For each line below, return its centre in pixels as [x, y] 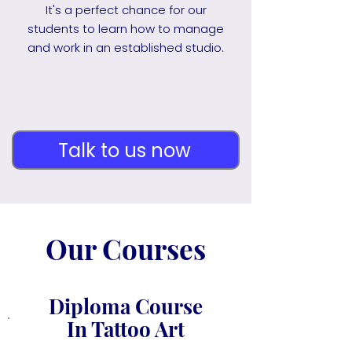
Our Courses [126, 249]
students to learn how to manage [126, 29]
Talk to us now [124, 150]
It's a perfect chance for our [126, 10]
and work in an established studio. [126, 48]
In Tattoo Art [125, 329]
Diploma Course [125, 306]
